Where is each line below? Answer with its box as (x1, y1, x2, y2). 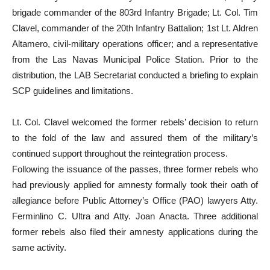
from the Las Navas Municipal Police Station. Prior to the (12, 54, 258, 64)
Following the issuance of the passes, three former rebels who (12, 164, 258, 174)
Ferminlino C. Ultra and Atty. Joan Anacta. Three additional (12, 211, 258, 221)
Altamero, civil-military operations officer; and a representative (12, 39, 258, 49)
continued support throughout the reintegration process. (12, 148, 228, 159)
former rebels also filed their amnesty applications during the (12, 227, 258, 237)
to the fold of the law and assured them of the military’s (12, 133, 258, 143)
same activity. (12, 242, 66, 253)
